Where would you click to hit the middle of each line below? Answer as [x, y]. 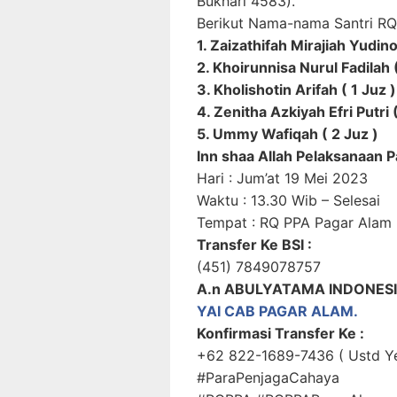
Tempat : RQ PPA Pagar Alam [294, 222]
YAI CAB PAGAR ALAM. [277, 311]
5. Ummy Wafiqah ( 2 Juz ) [288, 134]
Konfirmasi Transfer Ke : [280, 333]
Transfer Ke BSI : [254, 245]
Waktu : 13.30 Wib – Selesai [288, 200]
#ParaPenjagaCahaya [268, 378]
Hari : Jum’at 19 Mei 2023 [282, 178]
